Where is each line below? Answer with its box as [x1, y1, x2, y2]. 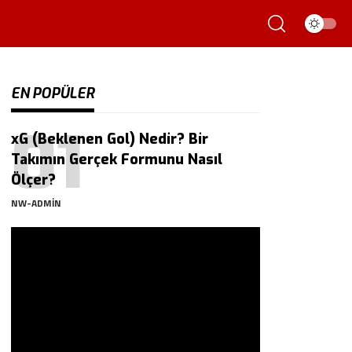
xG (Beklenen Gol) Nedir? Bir [11, 130, 209, 148]
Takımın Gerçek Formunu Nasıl [11, 150, 223, 169]
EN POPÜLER [11, 84, 95, 103]
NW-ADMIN [11, 196, 62, 211]
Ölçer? [11, 170, 57, 189]
